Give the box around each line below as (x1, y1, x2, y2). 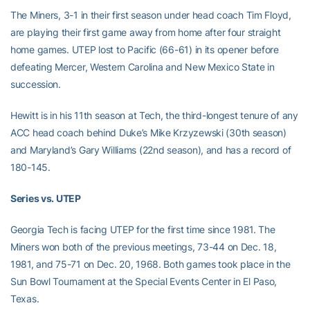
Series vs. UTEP (10, 192, 81, 204)
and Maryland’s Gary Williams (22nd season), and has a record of (10, 144, 291, 156)
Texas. (10, 293, 39, 304)
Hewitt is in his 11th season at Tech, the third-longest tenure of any (10, 109, 298, 121)
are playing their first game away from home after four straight (10, 26, 281, 38)
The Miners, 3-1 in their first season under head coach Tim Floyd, (10, 9, 291, 21)
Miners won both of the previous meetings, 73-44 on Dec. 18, (10, 241, 277, 253)
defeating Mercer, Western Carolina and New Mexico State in (10, 61, 275, 73)
